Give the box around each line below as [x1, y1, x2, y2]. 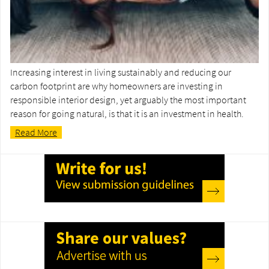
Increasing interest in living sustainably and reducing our [10, 66, 231, 79]
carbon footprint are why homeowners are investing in [10, 80, 223, 92]
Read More [15, 126, 57, 139]
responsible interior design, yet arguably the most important [10, 94, 246, 106]
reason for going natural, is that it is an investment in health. [10, 107, 244, 120]
